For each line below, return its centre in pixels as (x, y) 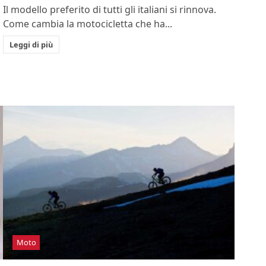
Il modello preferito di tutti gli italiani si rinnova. (110, 9)
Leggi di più (31, 44)
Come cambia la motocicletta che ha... (88, 23)
